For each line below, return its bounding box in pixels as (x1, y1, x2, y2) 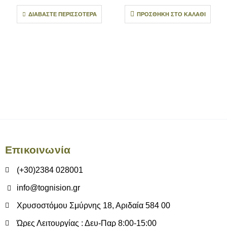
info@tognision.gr (16, 183, 80, 192)
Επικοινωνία (5, 143, 71, 156)
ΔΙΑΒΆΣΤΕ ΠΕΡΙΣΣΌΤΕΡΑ (28, 11, 97, 18)
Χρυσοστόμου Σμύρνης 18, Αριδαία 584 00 (16, 201, 170, 210)
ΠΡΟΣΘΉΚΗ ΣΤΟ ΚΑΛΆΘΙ (136, 11, 206, 18)
